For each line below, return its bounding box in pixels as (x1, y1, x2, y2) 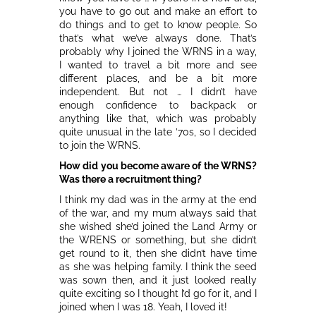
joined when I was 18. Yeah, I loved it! (59, 300, 227, 312)
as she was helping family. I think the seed (59, 260, 257, 272)
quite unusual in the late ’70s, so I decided (59, 126, 257, 138)
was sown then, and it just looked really (59, 274, 257, 286)
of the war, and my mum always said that (59, 207, 257, 219)
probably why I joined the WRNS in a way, (59, 45, 257, 57)
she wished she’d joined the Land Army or (59, 220, 257, 232)
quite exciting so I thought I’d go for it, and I (59, 287, 257, 299)
